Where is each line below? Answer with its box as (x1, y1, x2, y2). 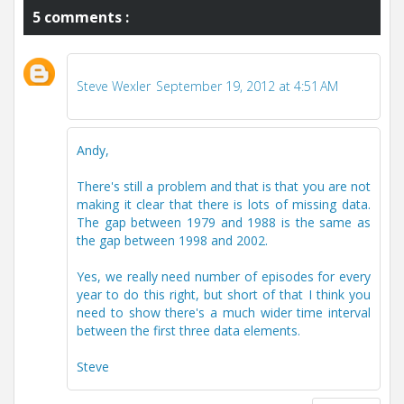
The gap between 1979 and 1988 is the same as (77, 213, 371, 231)
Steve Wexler (77, 77, 151, 95)
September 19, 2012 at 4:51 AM (156, 77, 338, 95)
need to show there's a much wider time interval (77, 303, 371, 321)
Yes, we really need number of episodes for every (77, 267, 371, 285)
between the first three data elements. (77, 321, 300, 339)
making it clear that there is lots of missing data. (77, 195, 371, 213)
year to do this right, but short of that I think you (77, 285, 371, 303)
